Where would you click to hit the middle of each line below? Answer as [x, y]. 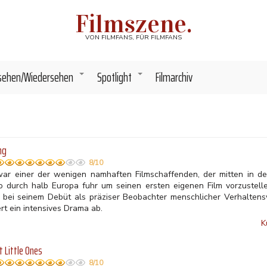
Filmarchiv [174, 77]
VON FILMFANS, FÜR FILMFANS [133, 37]
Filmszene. [133, 24]
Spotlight [114, 77]
